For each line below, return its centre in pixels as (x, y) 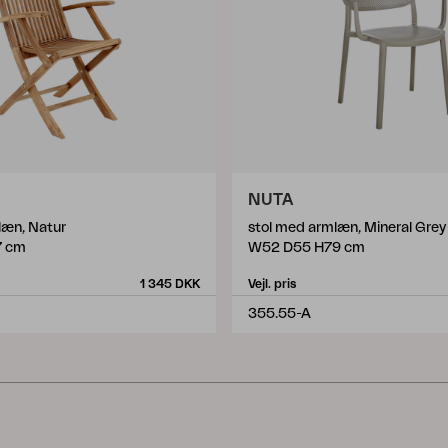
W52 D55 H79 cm (306, 248)
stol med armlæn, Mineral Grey (347, 228)
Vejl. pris (272, 284)
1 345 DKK (170, 284)
